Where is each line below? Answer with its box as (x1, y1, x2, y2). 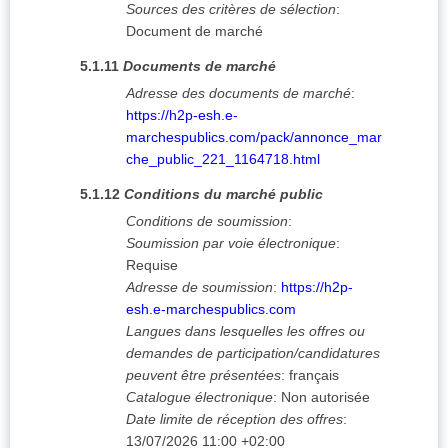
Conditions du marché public (124, 186, 323, 203)
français (289, 367, 339, 384)
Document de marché (126, 23, 263, 40)
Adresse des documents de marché (126, 85, 351, 102)
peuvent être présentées (126, 367, 281, 384)
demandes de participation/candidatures (126, 345, 380, 362)
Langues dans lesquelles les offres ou (126, 323, 365, 340)
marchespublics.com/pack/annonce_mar (126, 129, 382, 146)
